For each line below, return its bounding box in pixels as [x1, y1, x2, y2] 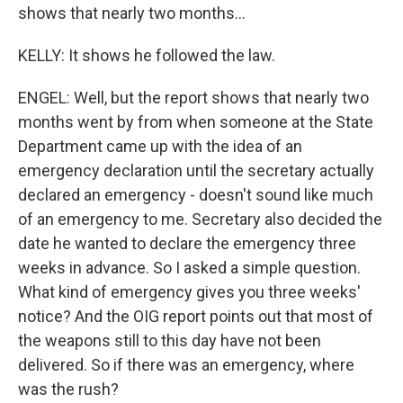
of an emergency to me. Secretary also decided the [18, 210, 382, 228]
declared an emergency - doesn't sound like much [18, 185, 373, 204]
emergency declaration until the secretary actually [18, 161, 374, 180]
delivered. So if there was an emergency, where [18, 355, 354, 374]
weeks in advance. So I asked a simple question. [18, 258, 361, 277]
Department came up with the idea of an [18, 137, 302, 156]
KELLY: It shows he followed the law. [18, 46, 275, 65]
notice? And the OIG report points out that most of [18, 307, 373, 326]
